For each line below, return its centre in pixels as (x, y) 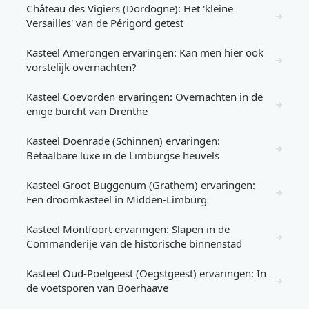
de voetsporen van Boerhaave (97, 288)
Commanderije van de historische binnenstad (134, 243)
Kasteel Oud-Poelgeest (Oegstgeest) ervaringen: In (146, 273)
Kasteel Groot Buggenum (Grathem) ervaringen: (141, 185)
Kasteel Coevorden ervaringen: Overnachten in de (144, 97)
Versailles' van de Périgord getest (105, 23)
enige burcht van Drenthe (87, 111)
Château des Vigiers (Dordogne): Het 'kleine (130, 8)
